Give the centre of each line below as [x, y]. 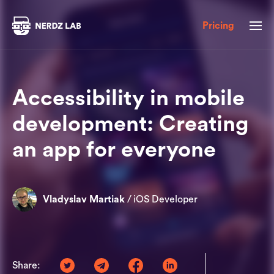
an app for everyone [114, 150]
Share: [26, 265]
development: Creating [130, 124]
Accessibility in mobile [128, 98]
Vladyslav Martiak [84, 199]
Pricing [218, 26]
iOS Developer [165, 199]
